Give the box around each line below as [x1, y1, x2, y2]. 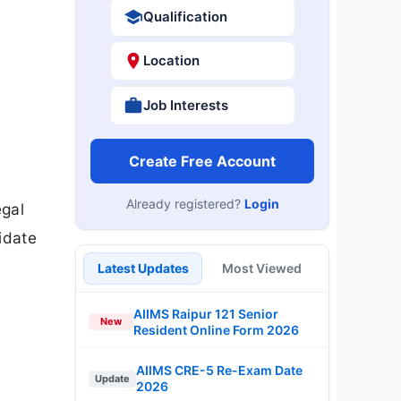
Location [142, 52, 200, 69]
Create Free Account [129, 151, 276, 170]
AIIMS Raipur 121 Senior [133, 305, 278, 321]
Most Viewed [222, 260, 302, 276]
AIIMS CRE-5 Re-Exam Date [136, 363, 303, 378]
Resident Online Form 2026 [133, 321, 299, 337]
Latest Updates [97, 260, 189, 276]
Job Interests [142, 96, 228, 114]
